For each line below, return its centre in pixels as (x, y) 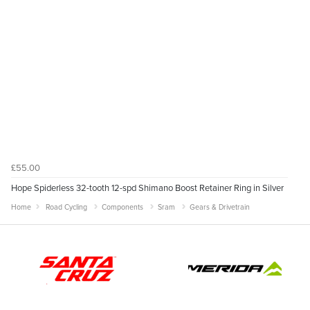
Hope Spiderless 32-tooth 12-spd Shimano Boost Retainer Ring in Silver (147, 187)
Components (122, 206)
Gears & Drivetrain (220, 206)
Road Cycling (66, 206)
